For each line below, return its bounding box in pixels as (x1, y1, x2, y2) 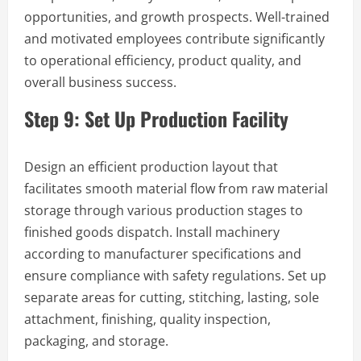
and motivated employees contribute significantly (24, 29, 325, 48)
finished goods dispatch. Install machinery (24, 222, 280, 241)
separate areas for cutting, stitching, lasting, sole (24, 288, 319, 306)
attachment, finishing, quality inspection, (24, 309, 271, 328)
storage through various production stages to (24, 201, 303, 219)
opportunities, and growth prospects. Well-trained (24, 7, 330, 26)
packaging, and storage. (24, 331, 168, 350)
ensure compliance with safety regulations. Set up (24, 266, 326, 284)
